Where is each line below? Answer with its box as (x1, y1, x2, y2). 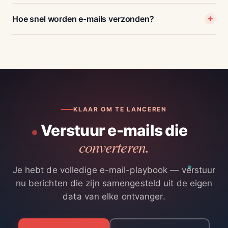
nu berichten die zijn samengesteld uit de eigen (15, 178, 213, 189)
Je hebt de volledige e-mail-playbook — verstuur (12, 165, 216, 176)
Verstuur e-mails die (41, 121, 187, 140)
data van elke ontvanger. (63, 191, 165, 202)
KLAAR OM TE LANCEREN (73, 105, 167, 113)
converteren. (78, 136, 150, 157)
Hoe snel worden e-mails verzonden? (12, 14, 154, 24)
